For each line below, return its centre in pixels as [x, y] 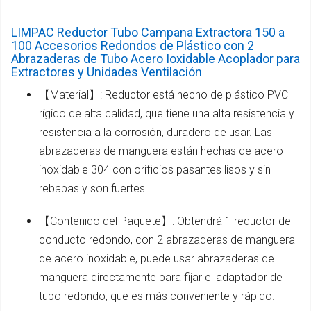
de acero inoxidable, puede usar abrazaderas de [157, 258]
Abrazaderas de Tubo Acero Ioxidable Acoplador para [155, 58]
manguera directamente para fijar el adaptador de [161, 277]
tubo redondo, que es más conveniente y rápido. [157, 296]
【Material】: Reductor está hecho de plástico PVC [163, 94]
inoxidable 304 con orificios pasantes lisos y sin [155, 169]
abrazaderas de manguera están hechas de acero [161, 151]
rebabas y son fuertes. [93, 188]
